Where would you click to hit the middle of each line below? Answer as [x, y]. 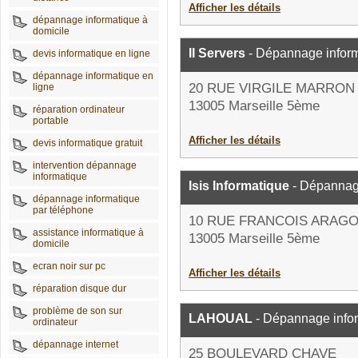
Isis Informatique [239, 186]
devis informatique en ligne [91, 54]
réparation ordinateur [79, 109]
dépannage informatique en [93, 76]
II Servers [217, 53]
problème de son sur [78, 311]
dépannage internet [76, 344]
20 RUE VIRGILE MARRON [272, 88]
